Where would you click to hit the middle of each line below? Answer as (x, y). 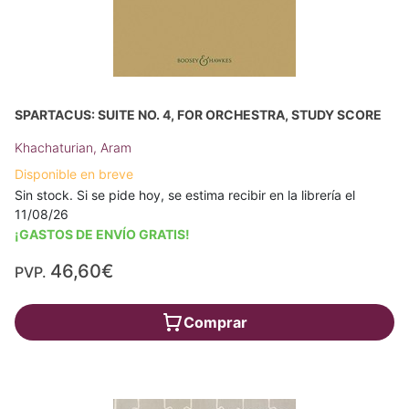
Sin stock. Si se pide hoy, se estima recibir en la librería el (185, 195)
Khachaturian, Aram (73, 147)
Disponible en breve (74, 174)
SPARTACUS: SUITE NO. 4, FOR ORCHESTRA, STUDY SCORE (198, 115)
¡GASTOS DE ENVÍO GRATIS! (102, 234)
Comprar (215, 322)
